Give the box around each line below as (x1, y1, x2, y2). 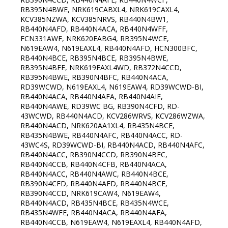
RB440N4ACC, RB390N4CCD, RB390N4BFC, (20, 150, 167, 160)
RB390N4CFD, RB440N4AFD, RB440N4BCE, (20, 179, 167, 189)
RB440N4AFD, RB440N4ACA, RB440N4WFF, (20, 24, 168, 34)
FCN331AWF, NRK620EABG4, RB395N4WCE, (20, 34, 169, 44)
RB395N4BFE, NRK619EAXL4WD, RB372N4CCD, (20, 63, 182, 73)
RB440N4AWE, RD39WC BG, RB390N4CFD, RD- (20, 101, 180, 111)
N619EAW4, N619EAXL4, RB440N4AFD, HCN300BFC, (20, 43, 197, 53)
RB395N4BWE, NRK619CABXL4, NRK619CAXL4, (20, 5, 180, 15)
